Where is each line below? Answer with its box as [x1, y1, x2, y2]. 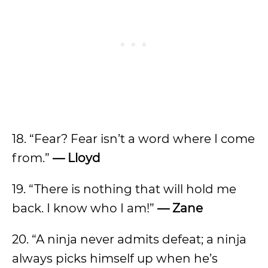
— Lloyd [53, 151, 100, 165]
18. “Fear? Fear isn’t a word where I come [12, 132, 255, 146]
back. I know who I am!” [12, 201, 157, 215]
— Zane [157, 201, 203, 215]
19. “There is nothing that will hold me [12, 182, 236, 196]
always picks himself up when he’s [12, 251, 218, 266]
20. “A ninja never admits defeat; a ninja [12, 232, 246, 246]
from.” [12, 151, 53, 165]
